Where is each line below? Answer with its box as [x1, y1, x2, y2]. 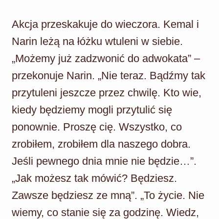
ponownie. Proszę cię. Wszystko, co [12, 120, 182, 133]
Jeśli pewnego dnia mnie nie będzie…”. [12, 154, 197, 167]
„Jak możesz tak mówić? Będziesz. [12, 172, 177, 184]
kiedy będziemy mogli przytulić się [12, 103, 172, 116]
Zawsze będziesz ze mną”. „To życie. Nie [12, 189, 204, 201]
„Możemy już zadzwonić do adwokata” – [12, 52, 200, 65]
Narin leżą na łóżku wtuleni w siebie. [12, 35, 183, 47]
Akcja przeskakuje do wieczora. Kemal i [12, 18, 199, 30]
